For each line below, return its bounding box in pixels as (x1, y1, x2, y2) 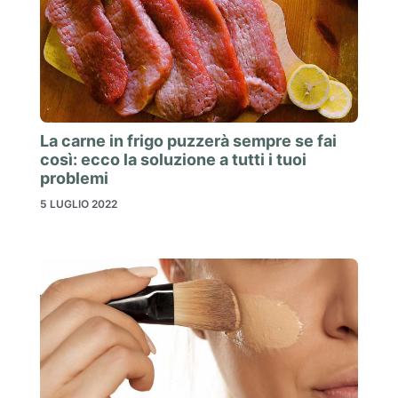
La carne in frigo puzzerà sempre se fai (40, 131, 337, 151)
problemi (40, 169, 108, 188)
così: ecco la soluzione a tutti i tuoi (40, 150, 306, 170)
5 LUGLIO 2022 (40, 197, 117, 211)
